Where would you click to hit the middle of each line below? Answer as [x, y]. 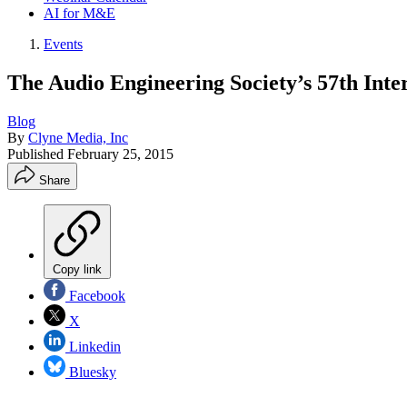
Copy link [77, 269]
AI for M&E [79, 13]
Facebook [95, 295]
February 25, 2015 [120, 154]
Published [37, 154]
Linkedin [93, 346]
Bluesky [91, 372]
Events [63, 44]
